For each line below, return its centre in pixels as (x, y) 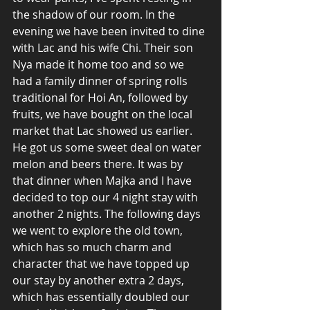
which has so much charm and (93, 247)
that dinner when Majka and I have (103, 181)
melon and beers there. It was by (99, 164)
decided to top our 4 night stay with (107, 198)
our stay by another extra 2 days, (100, 281)
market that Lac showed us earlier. (104, 131)
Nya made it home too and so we (100, 65)
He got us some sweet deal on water (108, 148)
